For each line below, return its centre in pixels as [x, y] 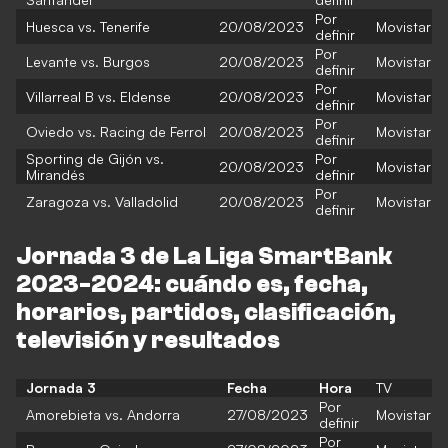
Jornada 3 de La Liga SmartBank [204, 256]
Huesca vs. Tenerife [88, 26]
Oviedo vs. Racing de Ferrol [116, 131]
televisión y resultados [148, 340]
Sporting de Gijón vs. [95, 158]
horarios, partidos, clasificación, [206, 312]
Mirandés [55, 174]
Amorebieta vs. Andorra [103, 414]
